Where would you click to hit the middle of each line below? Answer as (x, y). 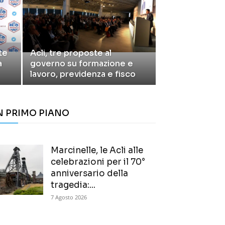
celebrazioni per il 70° (98, 162)
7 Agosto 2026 (69, 197)
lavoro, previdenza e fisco (83, 74)
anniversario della (89, 174)
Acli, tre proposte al (71, 53)
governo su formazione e (82, 64)
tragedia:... (73, 185)
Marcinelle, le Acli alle (97, 151)
